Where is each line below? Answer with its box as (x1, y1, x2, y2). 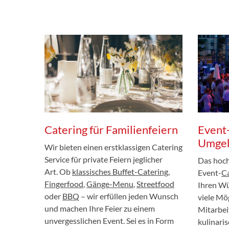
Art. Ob (44, 166, 72, 176)
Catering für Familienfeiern (44, 122, 178, 136)
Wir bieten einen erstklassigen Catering (44, 142, 182, 152)
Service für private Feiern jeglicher (44, 154, 163, 164)
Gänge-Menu (86, 178, 133, 189)
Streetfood (136, 178, 174, 189)
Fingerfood (44, 178, 83, 189)
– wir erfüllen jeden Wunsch (79, 191, 178, 201)
